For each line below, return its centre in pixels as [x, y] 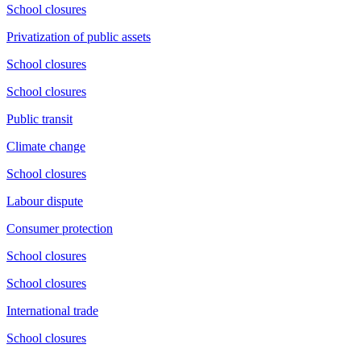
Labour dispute [45, 201]
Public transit [39, 118]
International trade [52, 310]
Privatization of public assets [79, 36]
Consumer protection [60, 228]
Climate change [46, 146]
